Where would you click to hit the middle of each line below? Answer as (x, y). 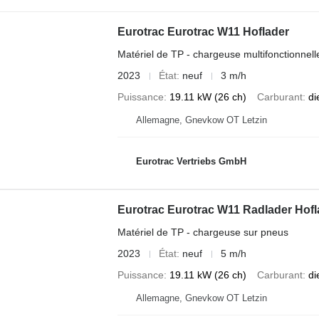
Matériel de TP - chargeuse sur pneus (203, 232)
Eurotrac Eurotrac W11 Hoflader (203, 32)
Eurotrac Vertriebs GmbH (191, 161)
